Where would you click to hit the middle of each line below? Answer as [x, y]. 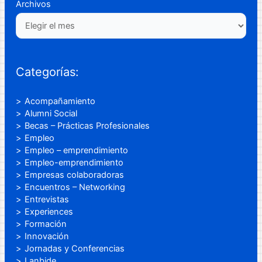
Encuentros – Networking [75, 187]
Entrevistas [47, 199]
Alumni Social [51, 113]
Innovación [47, 236]
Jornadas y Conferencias [75, 248]
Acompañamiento [60, 101]
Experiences [49, 211]
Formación [46, 224]
